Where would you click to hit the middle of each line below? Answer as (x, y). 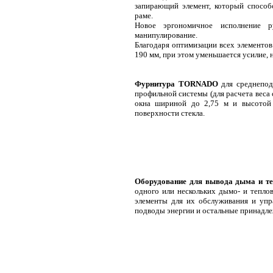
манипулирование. (166, 35)
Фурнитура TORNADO (176, 84)
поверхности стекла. (170, 113)
